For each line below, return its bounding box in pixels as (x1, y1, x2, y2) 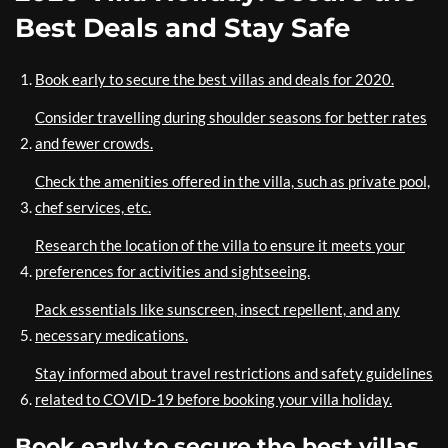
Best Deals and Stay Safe (15, 12, 350, 45)
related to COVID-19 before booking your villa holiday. (35, 390, 392, 409)
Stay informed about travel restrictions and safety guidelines (35, 364, 433, 383)
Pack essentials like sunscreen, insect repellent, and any (35, 300, 400, 319)
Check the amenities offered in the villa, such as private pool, (35, 172, 430, 191)
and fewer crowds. (35, 134, 153, 153)
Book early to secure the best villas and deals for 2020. (35, 70, 394, 89)
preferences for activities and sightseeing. (35, 262, 310, 281)
